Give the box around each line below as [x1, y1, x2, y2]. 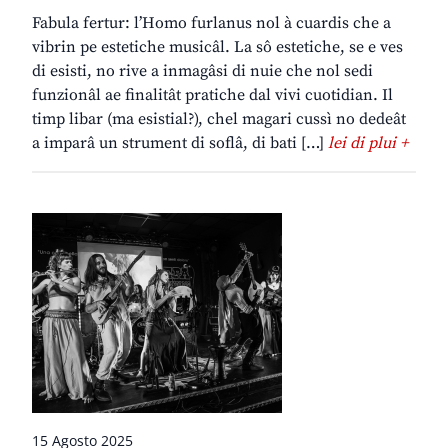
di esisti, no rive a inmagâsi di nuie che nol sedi [32, 61, 373, 82]
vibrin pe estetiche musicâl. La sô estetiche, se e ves [32, 37, 403, 58]
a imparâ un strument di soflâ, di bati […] [32, 133, 328, 154]
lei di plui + [328, 133, 408, 154]
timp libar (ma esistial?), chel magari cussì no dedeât [32, 109, 406, 130]
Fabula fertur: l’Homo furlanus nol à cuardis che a [32, 13, 391, 34]
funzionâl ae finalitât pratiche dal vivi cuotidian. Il [32, 85, 393, 106]
